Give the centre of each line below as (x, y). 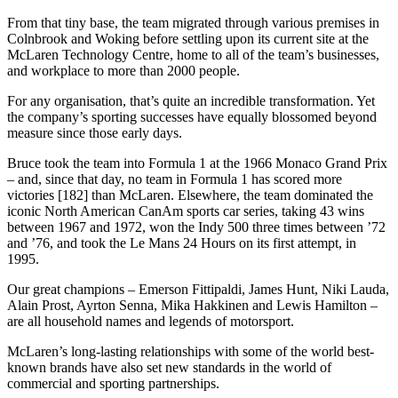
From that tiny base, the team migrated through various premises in (193, 23)
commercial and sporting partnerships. (113, 384)
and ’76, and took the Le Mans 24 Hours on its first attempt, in (182, 243)
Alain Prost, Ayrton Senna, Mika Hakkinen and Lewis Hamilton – (192, 306)
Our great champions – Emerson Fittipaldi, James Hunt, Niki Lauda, (198, 290)
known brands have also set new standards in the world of (169, 368)
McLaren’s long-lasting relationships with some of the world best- (191, 352)
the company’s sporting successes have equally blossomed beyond (192, 117)
